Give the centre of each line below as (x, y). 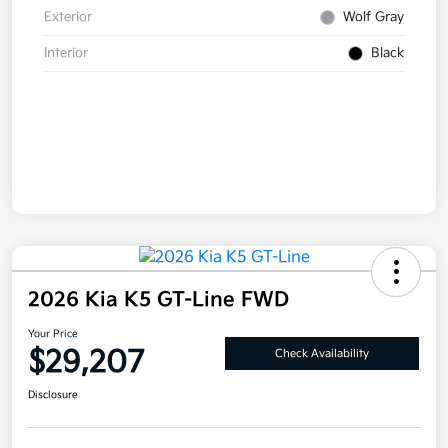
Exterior (68, 17)
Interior (66, 53)
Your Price (53, 334)
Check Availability (322, 353)
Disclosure (53, 395)
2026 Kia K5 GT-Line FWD (158, 300)
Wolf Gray (373, 17)
